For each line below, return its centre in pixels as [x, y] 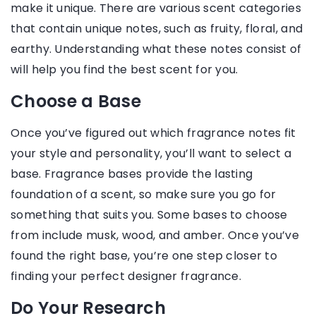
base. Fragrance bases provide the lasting [132, 174]
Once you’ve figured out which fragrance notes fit [153, 133]
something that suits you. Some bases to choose [149, 215]
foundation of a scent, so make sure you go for [144, 195]
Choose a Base [76, 102]
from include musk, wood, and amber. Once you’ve [155, 236]
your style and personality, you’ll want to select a [151, 154]
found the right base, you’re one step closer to [144, 256]
